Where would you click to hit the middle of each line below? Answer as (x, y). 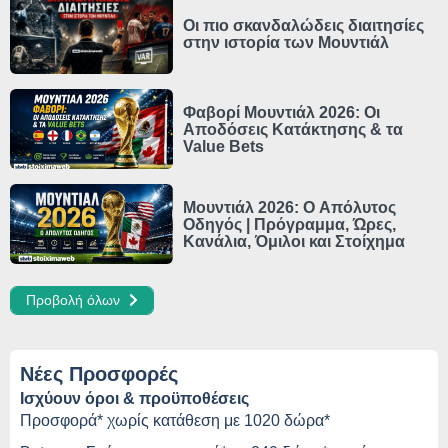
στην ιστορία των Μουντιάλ (285, 43)
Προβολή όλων (75, 300)
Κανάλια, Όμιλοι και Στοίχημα (293, 241)
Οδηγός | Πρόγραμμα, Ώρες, (289, 224)
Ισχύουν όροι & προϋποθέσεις (134, 399)
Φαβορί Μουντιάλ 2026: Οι (281, 112)
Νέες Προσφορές (99, 374)
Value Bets (223, 146)
